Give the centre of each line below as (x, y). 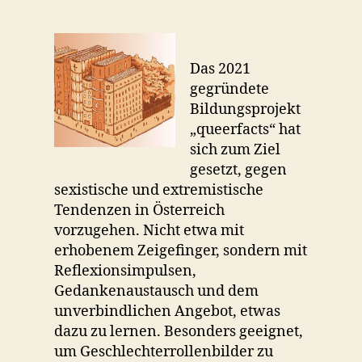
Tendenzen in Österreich (140, 210)
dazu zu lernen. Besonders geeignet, (179, 332)
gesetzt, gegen (239, 170)
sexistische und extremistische (159, 190)
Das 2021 (221, 69)
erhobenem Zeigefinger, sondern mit (181, 251)
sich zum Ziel (236, 150)
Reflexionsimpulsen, (126, 271)
